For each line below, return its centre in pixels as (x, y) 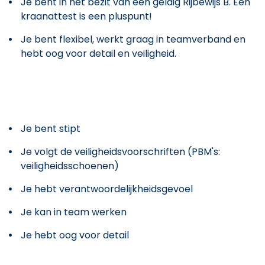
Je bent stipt (51, 128)
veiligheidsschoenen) (70, 166)
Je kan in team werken (74, 212)
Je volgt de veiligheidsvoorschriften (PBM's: (120, 151)
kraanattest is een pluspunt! (86, 16)
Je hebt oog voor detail (75, 235)
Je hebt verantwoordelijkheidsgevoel (107, 189)
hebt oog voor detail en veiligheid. (98, 53)
